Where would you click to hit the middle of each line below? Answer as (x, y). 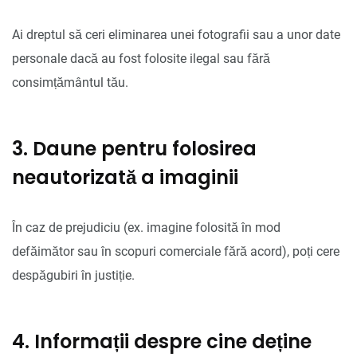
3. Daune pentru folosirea (134, 148)
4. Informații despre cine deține (162, 341)
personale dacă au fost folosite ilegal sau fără (141, 58)
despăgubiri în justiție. (73, 275)
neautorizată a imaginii (125, 177)
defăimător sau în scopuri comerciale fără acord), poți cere (176, 251)
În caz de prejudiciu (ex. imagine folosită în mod (146, 227)
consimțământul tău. (70, 82)
